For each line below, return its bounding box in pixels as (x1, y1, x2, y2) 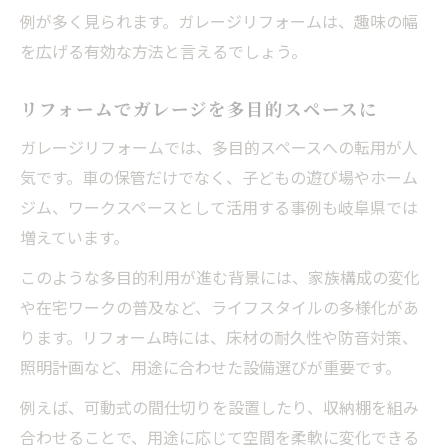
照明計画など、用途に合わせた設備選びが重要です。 (20, 354, 401, 379)
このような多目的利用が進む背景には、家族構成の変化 (20, 264, 420, 289)
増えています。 (20, 224, 129, 249)
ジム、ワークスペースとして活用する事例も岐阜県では (20, 194, 418, 219)
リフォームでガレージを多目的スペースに (20, 95, 378, 121)
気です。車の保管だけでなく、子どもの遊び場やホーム (20, 164, 418, 189)
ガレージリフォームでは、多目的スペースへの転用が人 (20, 134, 418, 159)
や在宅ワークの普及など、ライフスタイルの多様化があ (20, 294, 419, 319)
